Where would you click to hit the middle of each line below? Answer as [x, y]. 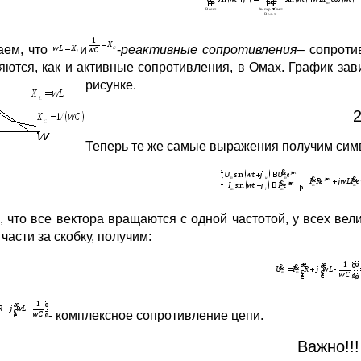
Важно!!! [328, 346]
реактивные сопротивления [210, 49]
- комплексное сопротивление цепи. [156, 315]
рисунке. [111, 85]
